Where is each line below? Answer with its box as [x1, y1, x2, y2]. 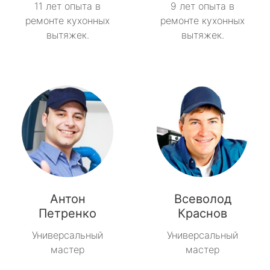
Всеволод [174, 192, 231, 207]
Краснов [178, 206, 227, 221]
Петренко [39, 206, 96, 221]
